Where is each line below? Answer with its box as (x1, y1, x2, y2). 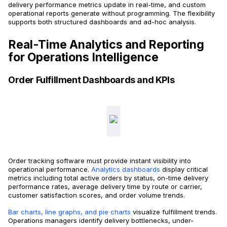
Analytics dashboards (89, 165, 160, 174)
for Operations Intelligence (8, 50, 159, 65)
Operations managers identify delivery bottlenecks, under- (8, 216, 194, 225)
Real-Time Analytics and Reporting (8, 37, 204, 52)
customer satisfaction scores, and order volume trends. (8, 191, 185, 200)
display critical (160, 165, 208, 174)
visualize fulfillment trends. (131, 208, 217, 216)
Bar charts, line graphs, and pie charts (8, 208, 131, 216)
